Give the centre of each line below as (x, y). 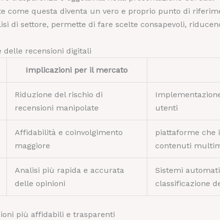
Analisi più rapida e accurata (69, 170)
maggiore (32, 146)
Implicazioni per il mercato (77, 70)
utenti (166, 108)
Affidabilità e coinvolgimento (69, 133)
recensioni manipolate (56, 108)
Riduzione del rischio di (58, 95)
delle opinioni (40, 184)
